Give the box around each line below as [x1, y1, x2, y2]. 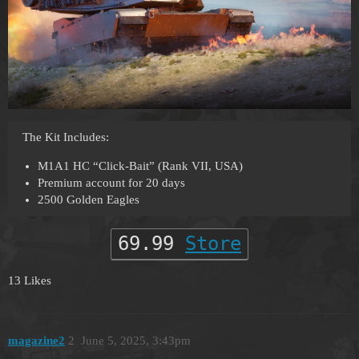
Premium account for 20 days [37, 176, 185, 190]
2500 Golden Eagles [37, 193, 139, 207]
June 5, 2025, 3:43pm [80, 333, 191, 347]
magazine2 [8, 333, 65, 347]
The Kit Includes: [22, 131, 109, 144]
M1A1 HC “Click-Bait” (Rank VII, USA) [37, 159, 243, 173]
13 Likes [8, 274, 51, 288]
